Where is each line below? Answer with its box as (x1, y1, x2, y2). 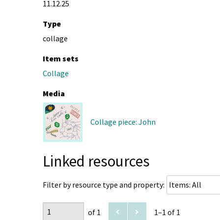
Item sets (43, 54, 79, 64)
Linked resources (43, 151, 150, 170)
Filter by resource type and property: (43, 179, 165, 190)
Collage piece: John (90, 117, 156, 127)
